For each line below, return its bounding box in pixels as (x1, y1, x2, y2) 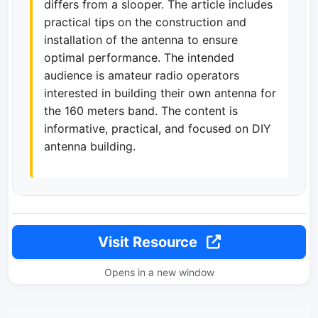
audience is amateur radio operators (44, 68, 239, 83)
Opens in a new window (104, 266, 214, 279)
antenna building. (44, 139, 136, 154)
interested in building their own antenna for (44, 86, 276, 101)
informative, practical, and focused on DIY (44, 121, 271, 136)
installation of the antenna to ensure (44, 33, 238, 48)
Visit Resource (97, 234, 201, 251)
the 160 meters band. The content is (44, 104, 238, 119)
